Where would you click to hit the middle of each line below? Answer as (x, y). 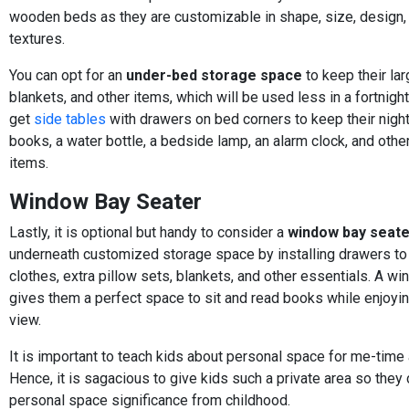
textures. (37, 38)
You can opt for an (68, 75)
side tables (70, 119)
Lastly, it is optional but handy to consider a (148, 232)
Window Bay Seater (105, 201)
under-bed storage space (214, 75)
